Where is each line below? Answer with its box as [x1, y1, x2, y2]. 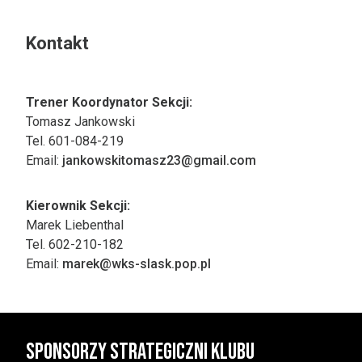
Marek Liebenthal [26, 217, 124, 233]
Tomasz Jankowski [26, 114, 135, 129]
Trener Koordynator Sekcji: [26, 95, 192, 110]
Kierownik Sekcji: [26, 198, 130, 213]
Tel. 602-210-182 [26, 237, 124, 252]
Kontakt [26, 33, 89, 53]
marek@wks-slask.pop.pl [62, 256, 211, 271]
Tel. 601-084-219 [26, 133, 124, 149]
